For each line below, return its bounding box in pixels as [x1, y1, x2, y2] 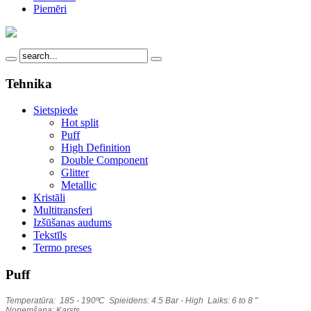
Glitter [61, 167, 89, 179]
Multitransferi [33, 204, 92, 217]
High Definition [61, 142, 131, 154]
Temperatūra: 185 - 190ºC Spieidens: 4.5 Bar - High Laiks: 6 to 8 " [6, 295, 258, 305]
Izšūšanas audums [33, 217, 112, 229]
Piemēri [33, 3, 67, 15]
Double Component [61, 154, 148, 167]
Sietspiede [33, 104, 78, 117]
